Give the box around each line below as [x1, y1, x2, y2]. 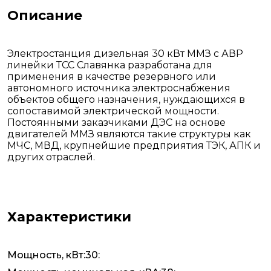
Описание [7, 7, 82, 24]
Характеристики [7, 209, 131, 226]
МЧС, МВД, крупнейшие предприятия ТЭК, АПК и [7, 140, 261, 152]
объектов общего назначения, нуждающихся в [7, 94, 245, 106]
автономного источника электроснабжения [7, 82, 230, 94]
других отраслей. [7, 151, 95, 163]
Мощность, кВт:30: [7, 249, 100, 261]
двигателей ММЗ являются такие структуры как [7, 128, 251, 140]
